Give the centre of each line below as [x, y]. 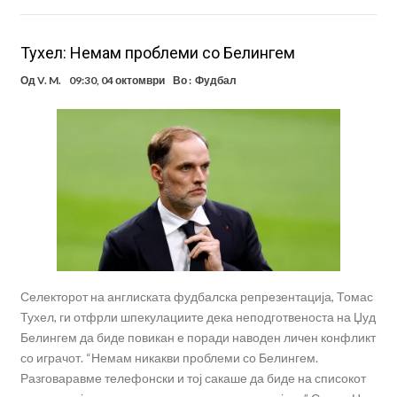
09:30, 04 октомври [117, 80]
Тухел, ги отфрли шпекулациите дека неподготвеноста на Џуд [198, 317]
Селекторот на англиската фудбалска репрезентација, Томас [196, 297]
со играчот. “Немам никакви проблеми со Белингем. [169, 358]
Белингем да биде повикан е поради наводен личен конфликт [198, 338]
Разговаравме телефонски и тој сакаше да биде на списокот [193, 378]
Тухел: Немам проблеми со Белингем [157, 52]
